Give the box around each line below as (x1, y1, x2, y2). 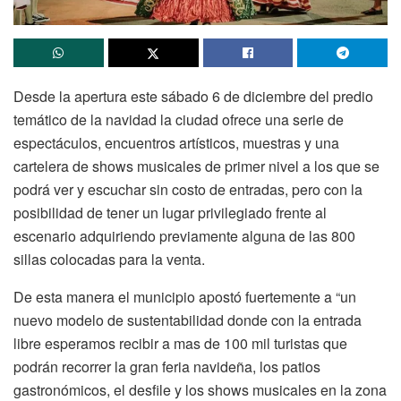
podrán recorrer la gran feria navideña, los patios (13, 355, 320, 377)
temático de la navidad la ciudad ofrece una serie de (13, 108, 344, 130)
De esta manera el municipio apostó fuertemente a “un (13, 286, 356, 307)
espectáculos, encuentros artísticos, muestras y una (13, 132, 339, 153)
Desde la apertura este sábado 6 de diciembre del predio (13, 85, 373, 107)
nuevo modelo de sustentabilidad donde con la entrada (13, 309, 362, 330)
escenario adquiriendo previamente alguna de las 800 (13, 225, 355, 246)
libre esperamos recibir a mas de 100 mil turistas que (13, 332, 347, 354)
